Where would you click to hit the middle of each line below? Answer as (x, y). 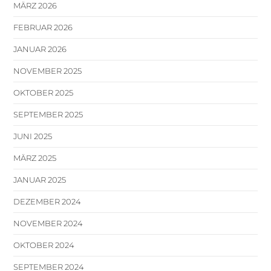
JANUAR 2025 (40, 179)
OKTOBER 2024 (44, 245)
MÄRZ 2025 (35, 158)
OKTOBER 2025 (44, 92)
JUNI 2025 (33, 136)
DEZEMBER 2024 (47, 201)
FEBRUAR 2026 (43, 27)
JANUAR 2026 (40, 49)
